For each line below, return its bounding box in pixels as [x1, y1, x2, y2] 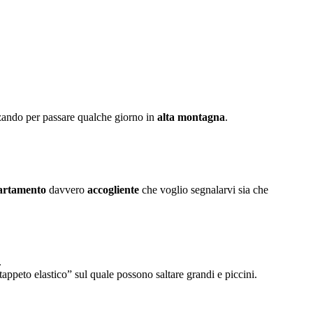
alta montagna [157, 110, 225, 123]
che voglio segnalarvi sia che [139, 183, 268, 196]
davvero [46, 183, 87, 196]
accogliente [87, 183, 139, 196]
